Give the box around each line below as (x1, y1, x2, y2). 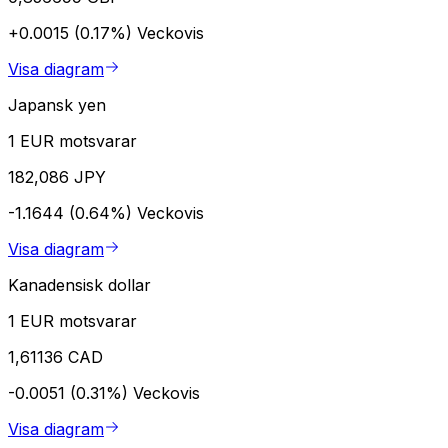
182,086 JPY (8, 166, 106, 187)
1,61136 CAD (8, 346, 103, 367)
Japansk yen (8, 94, 106, 115)
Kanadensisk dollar (8, 274, 151, 295)
